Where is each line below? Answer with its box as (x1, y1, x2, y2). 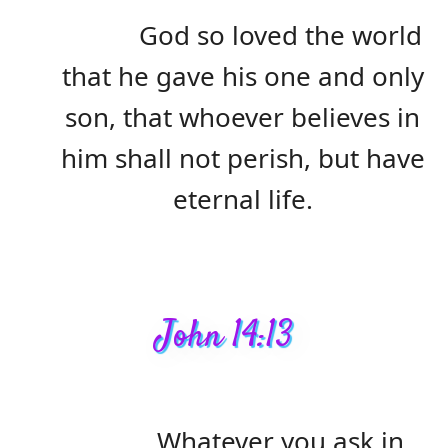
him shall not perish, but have (60, 140, 425, 177)
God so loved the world (138, 17, 422, 54)
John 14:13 (155, 310, 293, 363)
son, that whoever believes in (65, 99, 420, 136)
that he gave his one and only (61, 58, 424, 95)
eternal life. (172, 181, 313, 218)
